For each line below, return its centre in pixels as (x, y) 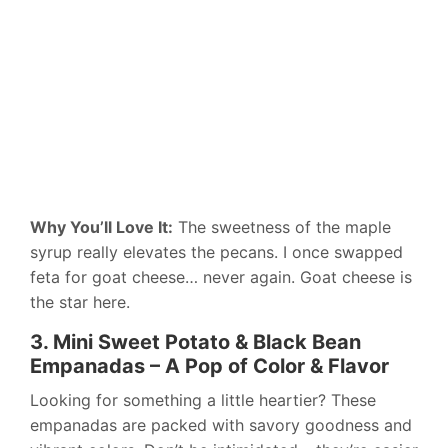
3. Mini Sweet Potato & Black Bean (195, 342)
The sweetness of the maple (282, 227)
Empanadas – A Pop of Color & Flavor (209, 366)
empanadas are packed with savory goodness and (221, 425)
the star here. (80, 302)
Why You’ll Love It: (101, 227)
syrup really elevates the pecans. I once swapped (216, 252)
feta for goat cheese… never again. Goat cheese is (221, 277)
